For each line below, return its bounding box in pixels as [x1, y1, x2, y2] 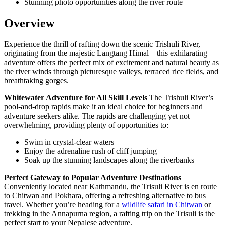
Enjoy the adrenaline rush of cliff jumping [24, 147, 157, 156]
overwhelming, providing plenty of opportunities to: [4, 121, 168, 130]
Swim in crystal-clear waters [24, 138, 114, 147]
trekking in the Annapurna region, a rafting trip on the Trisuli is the [4, 209, 215, 218]
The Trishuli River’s [147, 93, 213, 102]
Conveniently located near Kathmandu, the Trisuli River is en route [4, 182, 217, 191]
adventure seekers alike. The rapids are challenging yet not [4, 111, 190, 121]
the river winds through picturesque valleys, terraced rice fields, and [4, 67, 218, 76]
